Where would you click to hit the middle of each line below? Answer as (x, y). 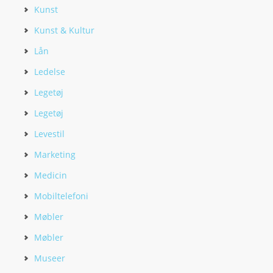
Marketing (55, 154)
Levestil (49, 134)
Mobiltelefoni (61, 196)
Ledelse (50, 72)
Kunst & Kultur (64, 30)
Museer (50, 258)
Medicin (51, 175)
